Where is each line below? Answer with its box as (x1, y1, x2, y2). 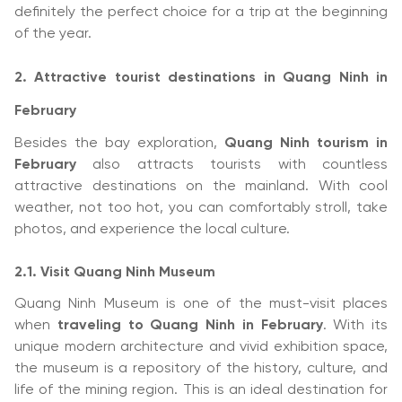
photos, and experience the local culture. (14, 222, 290, 237)
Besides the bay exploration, (14, 135, 224, 151)
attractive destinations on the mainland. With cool (14, 179, 388, 194)
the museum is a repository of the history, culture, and (14, 361, 388, 376)
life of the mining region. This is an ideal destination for (14, 382, 388, 398)
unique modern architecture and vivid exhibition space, (14, 339, 388, 354)
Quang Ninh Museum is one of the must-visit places (14, 296, 388, 311)
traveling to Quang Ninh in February (57, 318, 323, 333)
